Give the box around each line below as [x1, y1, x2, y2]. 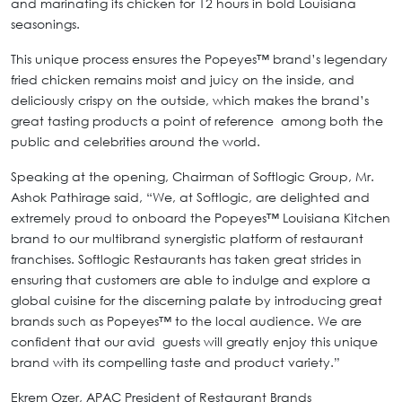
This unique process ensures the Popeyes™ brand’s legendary [11, 51, 388, 67]
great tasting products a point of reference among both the [11, 113, 383, 129]
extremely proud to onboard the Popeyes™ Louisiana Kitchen [11, 210, 390, 226]
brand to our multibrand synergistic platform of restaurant [11, 231, 363, 247]
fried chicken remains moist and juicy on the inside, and [11, 72, 354, 88]
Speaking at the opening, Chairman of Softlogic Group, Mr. [11, 169, 374, 185]
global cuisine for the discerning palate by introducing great [11, 293, 382, 309]
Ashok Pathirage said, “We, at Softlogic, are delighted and [11, 189, 370, 205]
